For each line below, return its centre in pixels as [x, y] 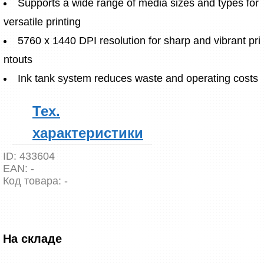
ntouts [18, 59]
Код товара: [34, 181]
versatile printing [42, 22]
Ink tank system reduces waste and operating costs [138, 78]
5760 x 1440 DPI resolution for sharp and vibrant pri [139, 40]
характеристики [88, 133]
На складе [32, 239]
